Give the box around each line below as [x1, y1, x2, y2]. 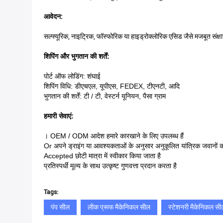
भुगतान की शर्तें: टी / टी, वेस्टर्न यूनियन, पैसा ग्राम [44, 92, 166, 100]
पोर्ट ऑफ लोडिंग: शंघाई [44, 72, 101, 80]
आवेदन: [44, 12, 63, 20]
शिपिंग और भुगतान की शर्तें [44, 52, 107, 60]
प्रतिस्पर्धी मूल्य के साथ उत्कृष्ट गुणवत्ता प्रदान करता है [44, 162, 177, 170]
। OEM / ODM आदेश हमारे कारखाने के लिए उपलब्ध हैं [44, 132, 184, 140]
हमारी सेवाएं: [44, 112, 74, 120]
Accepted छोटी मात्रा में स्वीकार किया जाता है [44, 152, 161, 160]
